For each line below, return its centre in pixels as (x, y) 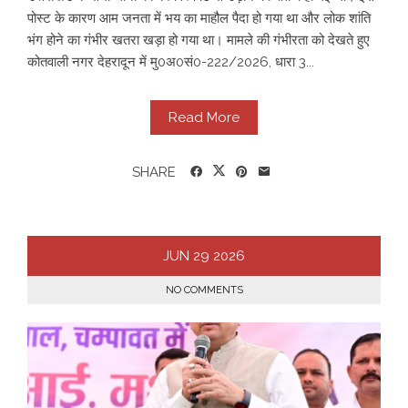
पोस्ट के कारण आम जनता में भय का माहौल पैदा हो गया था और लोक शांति (199, 19)
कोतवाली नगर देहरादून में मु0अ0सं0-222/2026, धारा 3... (171, 62)
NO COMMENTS (204, 291)
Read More (204, 118)
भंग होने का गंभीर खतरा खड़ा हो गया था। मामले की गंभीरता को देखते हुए (199, 41)
